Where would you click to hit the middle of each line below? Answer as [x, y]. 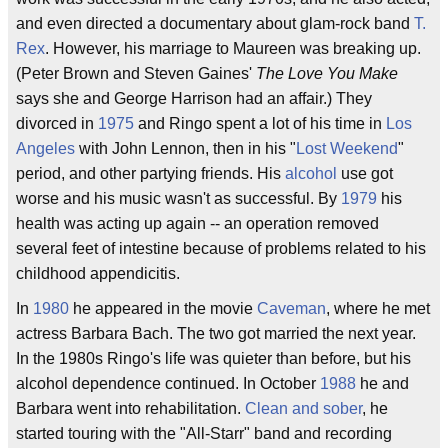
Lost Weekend [347, 148]
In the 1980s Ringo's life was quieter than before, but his [213, 358]
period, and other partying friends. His [150, 173]
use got [365, 173]
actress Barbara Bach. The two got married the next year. [216, 333]
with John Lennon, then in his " [185, 148]
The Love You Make [327, 73]
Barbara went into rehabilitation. [130, 408]
